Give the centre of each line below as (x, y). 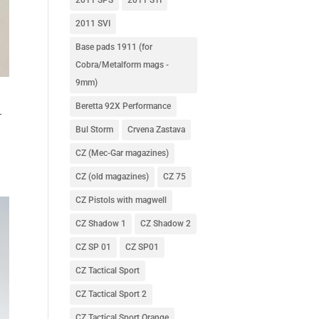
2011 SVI (93, 23)
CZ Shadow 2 (165, 223)
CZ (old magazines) (112, 176)
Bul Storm (94, 129)
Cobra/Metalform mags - (122, 64)
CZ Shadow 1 (100, 223)
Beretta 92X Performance (123, 106)
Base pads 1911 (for (114, 47)
